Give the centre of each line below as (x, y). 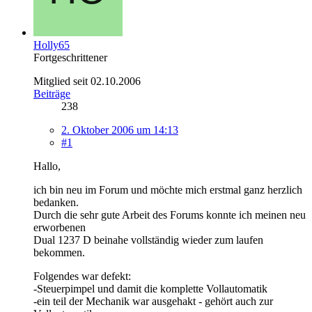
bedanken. (56, 202)
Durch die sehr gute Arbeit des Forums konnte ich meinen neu (170, 214)
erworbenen (60, 227)
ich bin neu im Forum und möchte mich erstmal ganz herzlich (168, 189)
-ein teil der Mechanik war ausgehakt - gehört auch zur (153, 301)
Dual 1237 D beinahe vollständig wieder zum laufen (148, 240)
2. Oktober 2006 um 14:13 (120, 130)
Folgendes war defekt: (82, 276)
